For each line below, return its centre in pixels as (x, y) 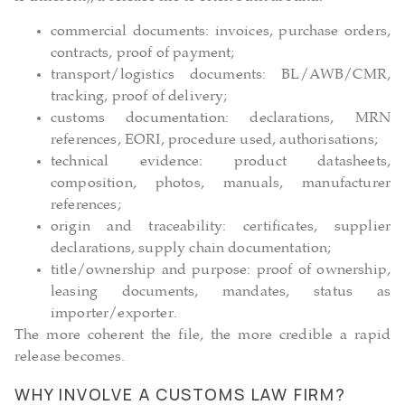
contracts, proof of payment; (143, 54)
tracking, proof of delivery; (139, 98)
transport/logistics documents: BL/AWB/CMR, (221, 76)
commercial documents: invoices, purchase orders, (221, 33)
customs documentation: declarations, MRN (221, 119)
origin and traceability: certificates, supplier (221, 228)
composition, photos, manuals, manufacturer (221, 184)
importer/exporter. (114, 315)
